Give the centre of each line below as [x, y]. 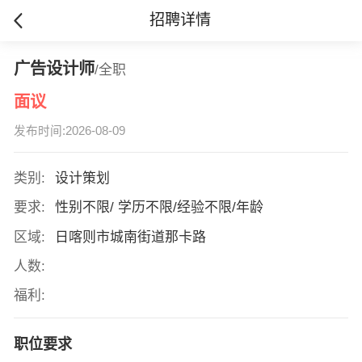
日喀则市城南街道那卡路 [132, 237]
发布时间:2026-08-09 [69, 131]
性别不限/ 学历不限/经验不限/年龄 [161, 208]
